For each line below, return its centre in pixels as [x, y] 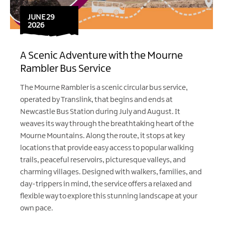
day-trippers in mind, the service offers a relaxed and [106, 184]
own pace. [37, 208]
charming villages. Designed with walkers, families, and [111, 172]
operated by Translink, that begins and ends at [96, 100]
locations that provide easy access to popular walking [107, 148]
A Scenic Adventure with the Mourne [101, 55]
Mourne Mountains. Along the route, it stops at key [102, 136]
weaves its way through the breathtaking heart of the [107, 124]
